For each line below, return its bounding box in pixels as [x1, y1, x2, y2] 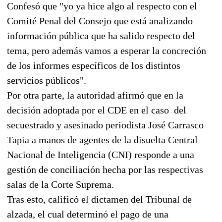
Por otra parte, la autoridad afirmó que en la [7, 89, 183, 101]
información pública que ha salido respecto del [7, 30, 195, 41]
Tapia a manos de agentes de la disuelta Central [7, 134, 198, 145]
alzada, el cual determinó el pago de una [7, 208, 168, 220]
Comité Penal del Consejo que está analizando [7, 15, 193, 26]
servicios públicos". [7, 74, 86, 86]
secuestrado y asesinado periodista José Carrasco [7, 119, 204, 130]
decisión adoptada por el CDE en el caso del [7, 104, 186, 115]
